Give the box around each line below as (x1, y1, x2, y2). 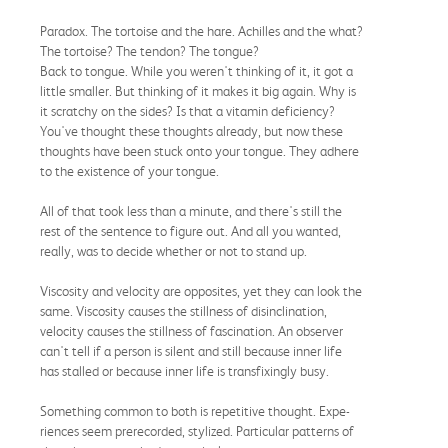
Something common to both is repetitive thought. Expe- (40, 402, 350, 419)
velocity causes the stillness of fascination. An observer (40, 322, 343, 339)
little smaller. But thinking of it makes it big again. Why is (40, 82, 356, 99)
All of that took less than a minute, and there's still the (40, 202, 342, 219)
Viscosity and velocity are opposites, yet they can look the (40, 282, 362, 299)
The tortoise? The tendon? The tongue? (40, 42, 259, 59)
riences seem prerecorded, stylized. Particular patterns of (40, 422, 354, 439)
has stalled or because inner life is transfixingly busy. (40, 362, 329, 379)
